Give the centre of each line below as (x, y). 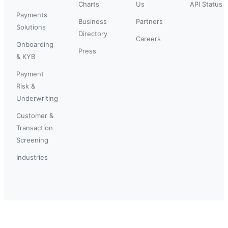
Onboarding (35, 44)
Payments (32, 15)
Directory (93, 33)
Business (93, 21)
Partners (149, 21)
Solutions (31, 27)
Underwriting (37, 98)
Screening (32, 140)
